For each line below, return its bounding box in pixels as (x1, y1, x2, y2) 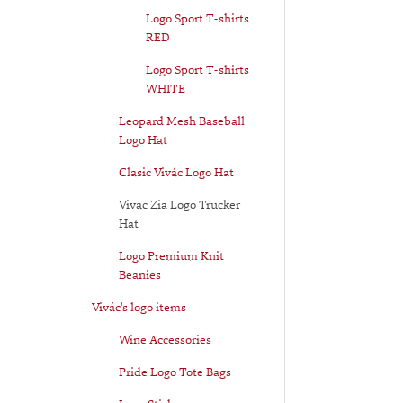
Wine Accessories (119, 331, 211, 347)
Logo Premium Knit (119, 247, 224, 264)
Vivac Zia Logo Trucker (119, 196, 240, 212)
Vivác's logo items (92, 299, 186, 315)
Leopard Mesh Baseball (119, 112, 245, 129)
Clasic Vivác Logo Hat (119, 164, 234, 180)
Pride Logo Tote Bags (119, 363, 231, 380)
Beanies (119, 266, 161, 282)
